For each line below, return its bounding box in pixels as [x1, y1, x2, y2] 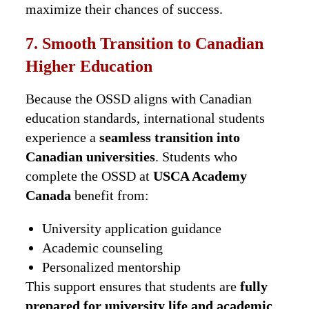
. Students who [155, 148, 238, 164]
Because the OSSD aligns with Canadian [26, 90, 252, 106]
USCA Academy [153, 168, 248, 183]
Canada [26, 187, 72, 203]
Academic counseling [42, 239, 163, 255]
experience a [26, 129, 100, 145]
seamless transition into [99, 129, 241, 145]
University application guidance [42, 220, 222, 236]
